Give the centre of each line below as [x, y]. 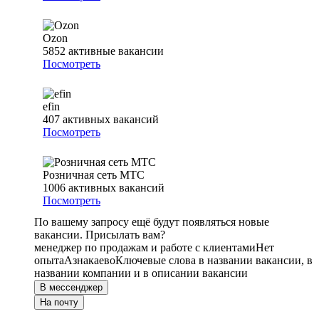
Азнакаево [90, 261]
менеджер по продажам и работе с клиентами [145, 248]
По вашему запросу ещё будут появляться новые [152, 222]
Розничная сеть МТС [94, 175]
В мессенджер [71, 288]
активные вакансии [116, 51]
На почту [59, 303]
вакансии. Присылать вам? [100, 235]
